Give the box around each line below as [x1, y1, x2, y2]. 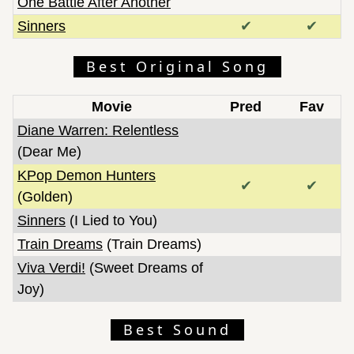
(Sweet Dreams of [85, 259, 203, 276]
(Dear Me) [17, 143, 81, 160]
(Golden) [17, 188, 73, 205]
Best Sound [122, 319, 232, 339]
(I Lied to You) [66, 212, 157, 228]
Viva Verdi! [17, 259, 85, 276]
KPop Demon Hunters [17, 167, 156, 183]
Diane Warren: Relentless [17, 122, 179, 138]
